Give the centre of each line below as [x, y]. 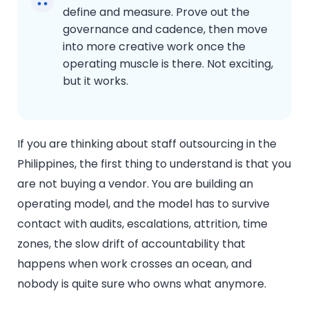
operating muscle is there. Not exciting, [168, 63]
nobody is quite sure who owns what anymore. [143, 283]
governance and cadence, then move [165, 29]
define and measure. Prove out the [156, 12]
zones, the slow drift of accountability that [131, 243]
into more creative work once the [154, 46]
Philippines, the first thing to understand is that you [154, 163]
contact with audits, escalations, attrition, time [142, 223]
